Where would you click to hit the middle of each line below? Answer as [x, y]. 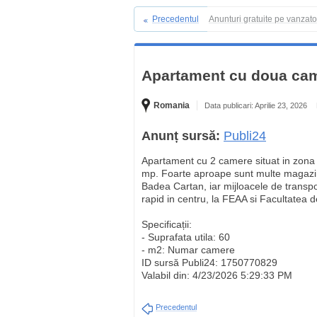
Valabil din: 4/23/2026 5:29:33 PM [217, 275]
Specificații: [167, 224]
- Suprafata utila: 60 [186, 237]
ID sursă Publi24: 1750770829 [209, 263]
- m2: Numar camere [188, 250]
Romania [172, 105]
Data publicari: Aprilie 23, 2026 [256, 105]
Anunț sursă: [181, 136]
